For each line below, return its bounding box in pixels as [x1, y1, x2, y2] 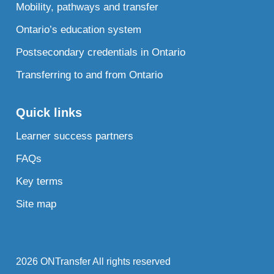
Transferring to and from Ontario [16, 69, 163, 81]
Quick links [16, 106, 83, 120]
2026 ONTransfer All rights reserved [16, 256, 171, 267]
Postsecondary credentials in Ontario [16, 46, 186, 59]
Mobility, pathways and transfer [16, 1, 159, 13]
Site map [16, 198, 57, 210]
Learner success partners [16, 130, 134, 143]
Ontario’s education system [16, 24, 142, 36]
